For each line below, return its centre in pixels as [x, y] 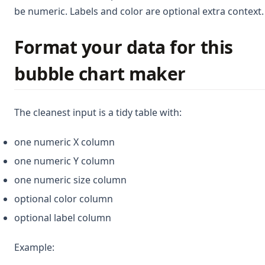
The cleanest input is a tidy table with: [98, 112]
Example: [34, 247]
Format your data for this [124, 47]
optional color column [64, 198]
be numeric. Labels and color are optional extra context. [139, 11]
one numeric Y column [64, 161]
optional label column [63, 217]
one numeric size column [70, 180]
